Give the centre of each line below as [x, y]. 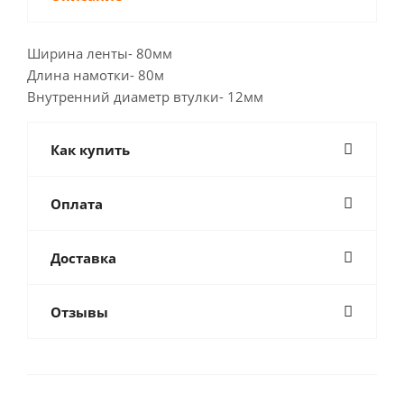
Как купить [90, 150]
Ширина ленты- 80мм [100, 53]
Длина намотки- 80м [96, 75]
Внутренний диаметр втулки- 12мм [145, 96]
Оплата [77, 204]
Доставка [83, 258]
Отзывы [79, 312]
